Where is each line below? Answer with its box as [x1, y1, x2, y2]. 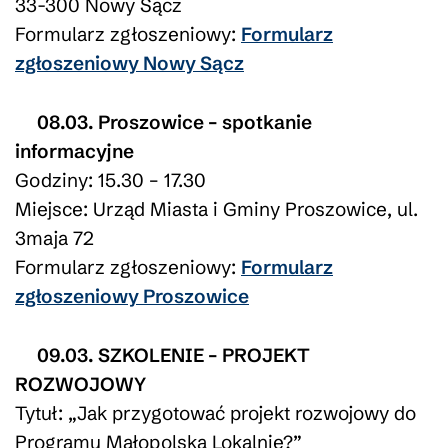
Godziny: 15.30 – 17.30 [15, 167, 206, 192]
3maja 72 [15, 225, 94, 250]
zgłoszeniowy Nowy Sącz [15, 50, 244, 75]
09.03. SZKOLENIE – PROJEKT [36, 342, 310, 367]
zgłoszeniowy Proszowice [15, 283, 249, 308]
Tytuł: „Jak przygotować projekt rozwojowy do [15, 400, 416, 425]
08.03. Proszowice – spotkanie [36, 109, 312, 134]
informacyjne [15, 138, 134, 163]
